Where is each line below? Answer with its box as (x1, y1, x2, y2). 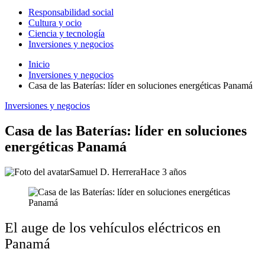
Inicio (28, 59, 50, 69)
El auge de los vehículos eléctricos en (5, 219, 221, 235)
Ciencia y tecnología (28, 28, 105, 38)
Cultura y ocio (28, 18, 82, 28)
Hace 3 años (140, 166, 186, 177)
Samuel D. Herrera (70, 166, 140, 177)
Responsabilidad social (28, 7, 114, 17)
